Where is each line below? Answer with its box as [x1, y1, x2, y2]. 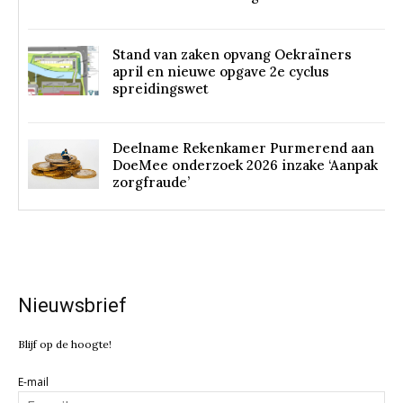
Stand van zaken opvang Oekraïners [112, 45, 353, 63]
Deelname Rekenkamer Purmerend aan [112, 139, 375, 157]
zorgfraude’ [112, 173, 191, 191]
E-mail [18, 373, 49, 390]
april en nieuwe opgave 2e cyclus [112, 62, 330, 80]
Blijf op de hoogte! [18, 336, 112, 351]
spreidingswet [112, 79, 210, 97]
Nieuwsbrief [18, 293, 127, 317]
